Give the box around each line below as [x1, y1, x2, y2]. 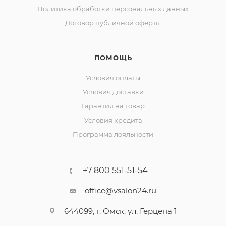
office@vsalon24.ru [84, 186, 156, 195]
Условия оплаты [86, 74, 140, 82]
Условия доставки [82, 88, 144, 96]
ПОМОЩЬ [94, 53, 132, 62]
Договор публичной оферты [65, 19, 161, 27]
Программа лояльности [73, 130, 153, 138]
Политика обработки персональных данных [37, 5, 189, 13]
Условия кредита [84, 116, 142, 124]
